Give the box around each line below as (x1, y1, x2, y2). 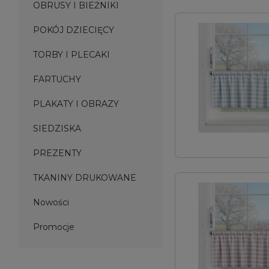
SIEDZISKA (33, 123, 81, 134)
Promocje (33, 222, 74, 232)
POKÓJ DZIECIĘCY (33, 25, 114, 35)
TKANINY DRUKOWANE (33, 172, 136, 183)
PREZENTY (33, 148, 82, 159)
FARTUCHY (33, 74, 81, 85)
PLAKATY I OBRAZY (33, 98, 119, 109)
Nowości (33, 197, 69, 208)
